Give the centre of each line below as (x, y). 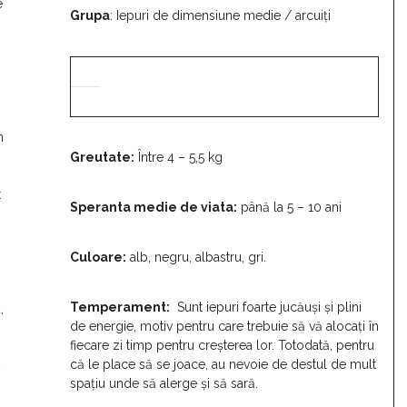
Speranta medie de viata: (154, 208)
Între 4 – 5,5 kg (179, 158)
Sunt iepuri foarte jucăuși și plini (266, 308)
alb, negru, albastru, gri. (196, 258)
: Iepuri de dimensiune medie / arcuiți (220, 16)
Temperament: (120, 308)
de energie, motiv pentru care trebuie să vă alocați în (224, 327)
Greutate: (102, 158)
